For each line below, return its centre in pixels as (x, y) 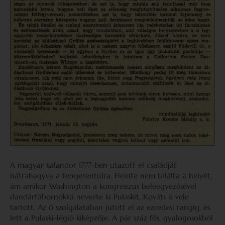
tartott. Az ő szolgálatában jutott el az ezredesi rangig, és (110, 207)
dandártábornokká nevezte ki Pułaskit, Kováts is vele (99, 196)
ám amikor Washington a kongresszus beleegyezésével (103, 186)
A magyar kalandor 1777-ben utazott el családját (93, 165)
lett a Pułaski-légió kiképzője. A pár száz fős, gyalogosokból (111, 217)
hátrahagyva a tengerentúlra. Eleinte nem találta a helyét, (111, 175)
